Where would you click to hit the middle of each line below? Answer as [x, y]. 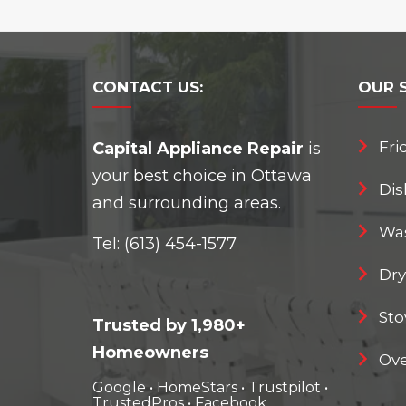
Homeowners [150, 353]
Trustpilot [285, 387]
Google [119, 387]
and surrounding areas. [187, 203]
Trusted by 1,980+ [169, 325]
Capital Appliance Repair [198, 149]
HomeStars [197, 387]
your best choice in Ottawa [202, 176]
